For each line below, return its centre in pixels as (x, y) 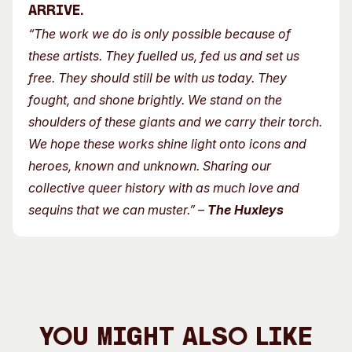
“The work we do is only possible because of (159, 34)
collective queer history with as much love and (164, 188)
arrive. (56, 11)
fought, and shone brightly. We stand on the (155, 100)
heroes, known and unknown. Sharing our (150, 166)
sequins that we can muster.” (113, 210)
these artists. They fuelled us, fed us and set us (164, 56)
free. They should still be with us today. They (158, 78)
